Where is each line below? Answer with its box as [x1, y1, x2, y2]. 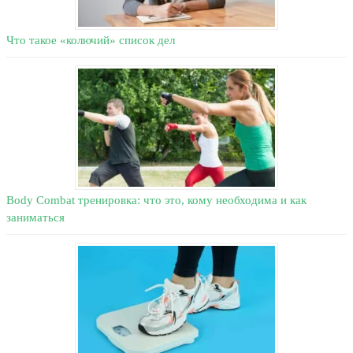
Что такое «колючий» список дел [6, 34, 175, 47]
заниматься [6, 211, 65, 225]
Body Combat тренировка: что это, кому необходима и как [6, 194, 307, 207]
